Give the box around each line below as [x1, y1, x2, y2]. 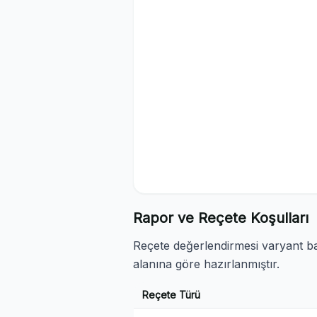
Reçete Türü [142, 289, 200, 301]
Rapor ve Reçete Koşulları [133, 209, 309, 226]
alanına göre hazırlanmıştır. [133, 257, 279, 271]
